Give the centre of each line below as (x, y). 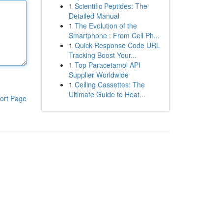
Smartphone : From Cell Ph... (114, 35)
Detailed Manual (94, 16)
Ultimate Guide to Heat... (107, 94)
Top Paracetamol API (107, 65)
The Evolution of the (106, 26)
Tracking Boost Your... (102, 55)
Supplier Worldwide (98, 75)
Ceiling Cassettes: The (110, 84)
